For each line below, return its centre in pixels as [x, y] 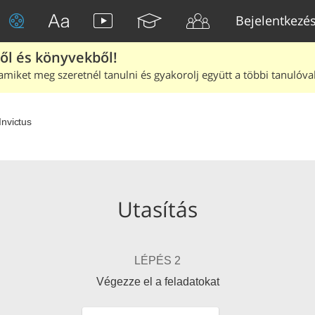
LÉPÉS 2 [157, 261]
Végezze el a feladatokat [157, 282]
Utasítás [157, 209]
